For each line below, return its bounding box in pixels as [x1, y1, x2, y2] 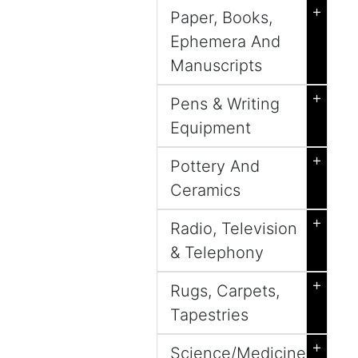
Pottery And [170, 157, 260, 176]
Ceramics [170, 181, 241, 200]
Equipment [170, 118, 251, 137]
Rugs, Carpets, [170, 281, 280, 300]
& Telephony [170, 243, 264, 262]
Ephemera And [170, 32, 280, 51]
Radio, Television [170, 219, 297, 238]
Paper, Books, [170, 8, 272, 27]
